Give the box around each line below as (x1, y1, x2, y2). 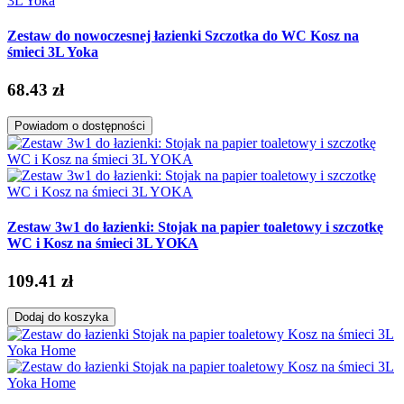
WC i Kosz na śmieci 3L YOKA (7, 235, 198, 252)
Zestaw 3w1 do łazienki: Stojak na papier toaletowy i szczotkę (7, 219, 383, 235)
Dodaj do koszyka (14, 310, 108, 325)
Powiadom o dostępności (14, 119, 145, 133)
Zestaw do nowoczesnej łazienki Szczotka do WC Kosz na (7, 28, 359, 44)
